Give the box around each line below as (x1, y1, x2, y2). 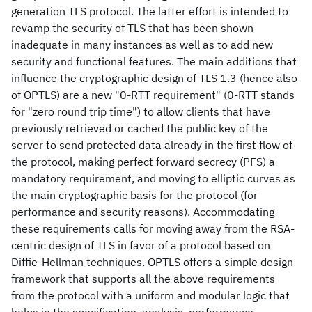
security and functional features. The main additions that (11, 54, 297, 68)
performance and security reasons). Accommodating (11, 205, 274, 219)
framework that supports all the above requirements (11, 272, 275, 286)
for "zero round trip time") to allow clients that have (11, 104, 270, 118)
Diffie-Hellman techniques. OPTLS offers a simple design (11, 255, 293, 269)
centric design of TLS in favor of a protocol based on (11, 238, 270, 252)
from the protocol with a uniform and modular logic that (11, 288, 290, 302)
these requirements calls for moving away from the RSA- (11, 221, 295, 235)
